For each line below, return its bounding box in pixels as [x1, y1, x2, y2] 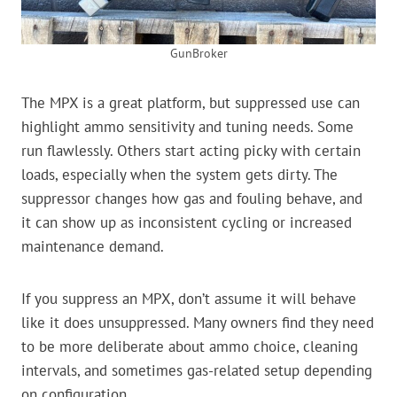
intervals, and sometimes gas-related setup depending [21, 361, 372, 381]
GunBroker [169, 45, 228, 62]
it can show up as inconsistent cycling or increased [21, 213, 352, 233]
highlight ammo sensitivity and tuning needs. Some [21, 117, 354, 137]
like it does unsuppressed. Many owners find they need [21, 313, 374, 333]
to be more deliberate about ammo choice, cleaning [21, 337, 358, 357]
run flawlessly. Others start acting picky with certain [21, 141, 361, 161]
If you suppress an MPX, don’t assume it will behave [21, 289, 356, 309]
